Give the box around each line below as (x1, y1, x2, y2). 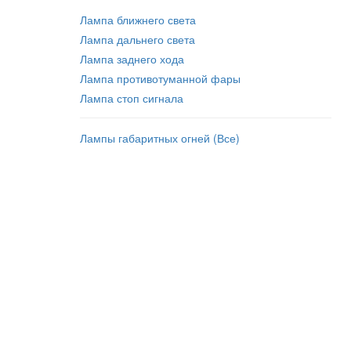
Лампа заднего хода (80, 51, 184, 67)
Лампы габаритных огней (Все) (80, 130, 240, 146)
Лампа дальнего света (80, 31, 195, 47)
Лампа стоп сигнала (80, 90, 183, 106)
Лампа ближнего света (80, 12, 196, 27)
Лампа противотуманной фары (80, 71, 241, 86)
